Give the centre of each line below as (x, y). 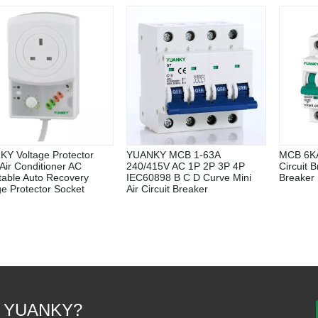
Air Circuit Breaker (167, 188)
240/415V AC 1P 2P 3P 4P (186, 166)
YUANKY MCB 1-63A (173, 154)
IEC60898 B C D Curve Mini (189, 177)
